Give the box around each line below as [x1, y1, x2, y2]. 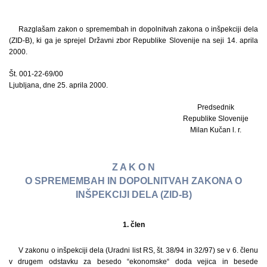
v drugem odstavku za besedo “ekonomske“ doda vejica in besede [9, 257, 258, 266]
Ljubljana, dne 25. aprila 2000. [9, 80, 108, 89]
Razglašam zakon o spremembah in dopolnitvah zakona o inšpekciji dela [18, 24, 258, 33]
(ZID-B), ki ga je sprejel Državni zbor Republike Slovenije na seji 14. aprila [9, 36, 258, 45]
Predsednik [197, 103, 234, 111]
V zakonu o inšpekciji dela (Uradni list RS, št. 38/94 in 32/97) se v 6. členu [18, 246, 258, 254]
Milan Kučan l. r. [190, 125, 241, 134]
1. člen [122, 220, 145, 229]
